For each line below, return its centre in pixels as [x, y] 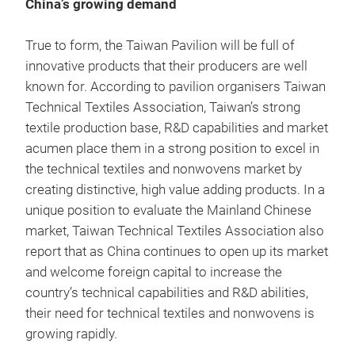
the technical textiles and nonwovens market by [164, 169]
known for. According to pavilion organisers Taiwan [176, 87]
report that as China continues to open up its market [177, 252]
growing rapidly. [71, 334]
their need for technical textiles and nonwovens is [170, 313]
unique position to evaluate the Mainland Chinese [168, 210]
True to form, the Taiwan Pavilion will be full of [160, 46]
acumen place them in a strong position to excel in [172, 149]
